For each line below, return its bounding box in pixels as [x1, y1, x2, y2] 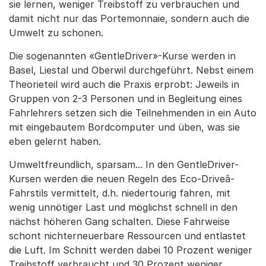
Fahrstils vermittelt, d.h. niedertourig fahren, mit [9, 187, 230, 199]
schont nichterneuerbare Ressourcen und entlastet [9, 230, 246, 242]
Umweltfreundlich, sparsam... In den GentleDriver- [9, 159, 239, 170]
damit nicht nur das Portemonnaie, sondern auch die [9, 12, 249, 24]
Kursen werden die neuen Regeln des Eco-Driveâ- [9, 173, 235, 185]
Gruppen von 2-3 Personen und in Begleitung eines [9, 93, 242, 104]
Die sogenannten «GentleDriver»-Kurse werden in [9, 50, 236, 62]
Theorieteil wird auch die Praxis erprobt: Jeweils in [9, 78, 239, 90]
